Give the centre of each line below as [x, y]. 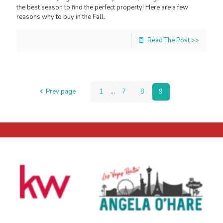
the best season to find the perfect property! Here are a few [102, 8]
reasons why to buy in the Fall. [61, 17]
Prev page [60, 92]
